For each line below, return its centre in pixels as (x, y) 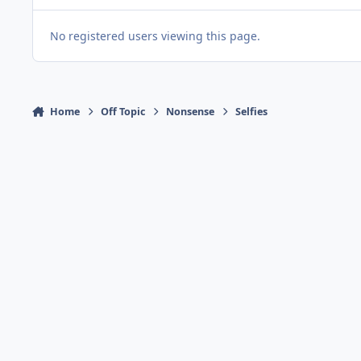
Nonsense (191, 111)
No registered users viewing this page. (155, 35)
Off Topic (123, 111)
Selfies (252, 111)
